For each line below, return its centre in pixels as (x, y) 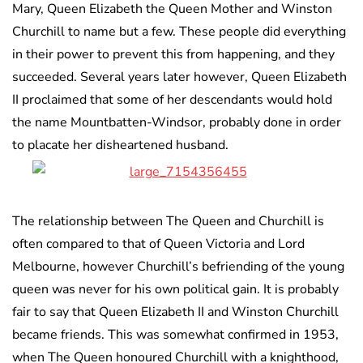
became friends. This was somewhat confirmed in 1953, (175, 335)
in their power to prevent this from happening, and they (173, 55)
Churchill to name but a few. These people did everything (179, 32)
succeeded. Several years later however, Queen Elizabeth (179, 77)
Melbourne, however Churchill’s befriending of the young (178, 267)
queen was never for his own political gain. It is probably (175, 290)
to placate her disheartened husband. (120, 145)
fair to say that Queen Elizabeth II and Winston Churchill (175, 312)
